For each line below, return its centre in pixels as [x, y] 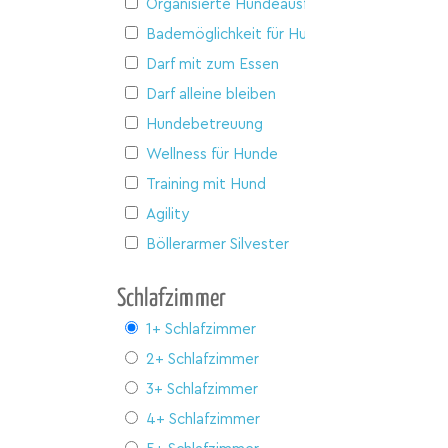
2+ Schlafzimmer [202, 359]
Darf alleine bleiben [211, 94]
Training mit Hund [206, 184]
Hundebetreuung [204, 124]
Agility [167, 214]
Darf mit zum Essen [212, 64]
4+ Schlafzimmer [203, 419]
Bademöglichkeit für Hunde [239, 34]
